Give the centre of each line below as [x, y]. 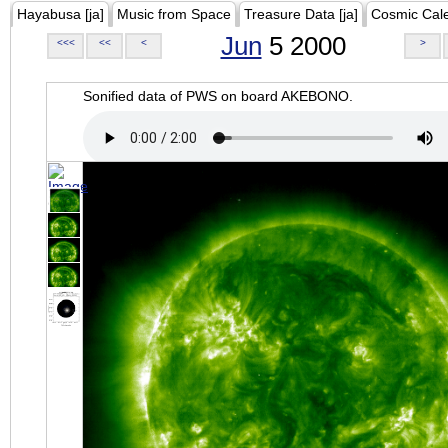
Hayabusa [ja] [60, 14]
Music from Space [174, 14]
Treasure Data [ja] [301, 14]
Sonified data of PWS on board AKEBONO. [218, 96]
